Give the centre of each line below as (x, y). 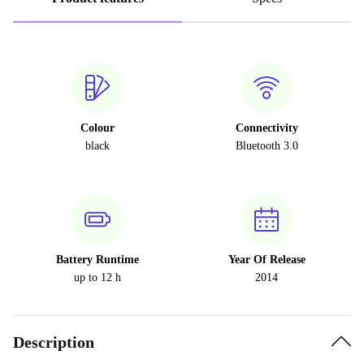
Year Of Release (266, 260)
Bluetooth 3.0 (266, 146)
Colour (97, 128)
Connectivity (266, 128)
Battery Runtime (97, 260)
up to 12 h (97, 277)
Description (54, 342)
